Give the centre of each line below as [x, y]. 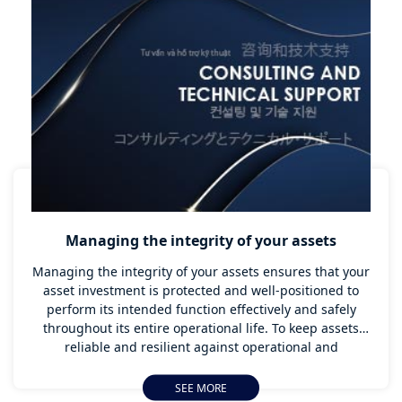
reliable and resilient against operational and [201, 347]
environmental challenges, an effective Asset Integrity [201, 366]
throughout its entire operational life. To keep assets [201, 328]
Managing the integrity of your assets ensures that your [201, 272]
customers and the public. [201, 14]
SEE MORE [201, 388]
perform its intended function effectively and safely [201, 310]
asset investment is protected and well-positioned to [201, 291]
